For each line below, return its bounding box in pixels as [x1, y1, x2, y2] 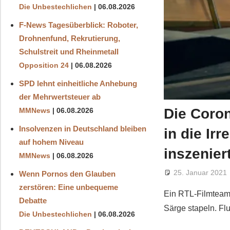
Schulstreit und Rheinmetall [18, 47, 119, 56]
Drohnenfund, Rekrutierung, [18, 33, 120, 43]
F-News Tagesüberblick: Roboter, [18, 20, 138, 29]
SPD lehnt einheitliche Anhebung [18, 79, 137, 88]
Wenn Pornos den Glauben [18, 169, 116, 178]
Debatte [18, 196, 47, 205]
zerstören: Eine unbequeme [18, 182, 118, 191]
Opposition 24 [18, 61, 69, 69]
